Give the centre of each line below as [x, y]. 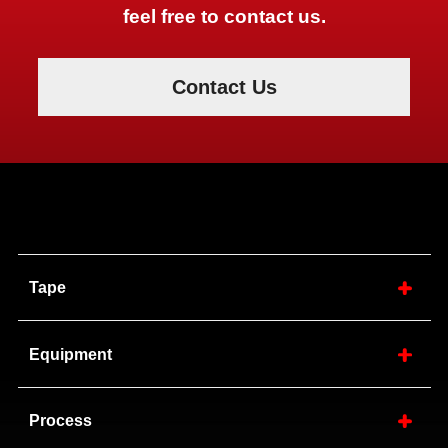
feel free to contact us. [224, 17]
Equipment [71, 353]
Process [61, 420]
